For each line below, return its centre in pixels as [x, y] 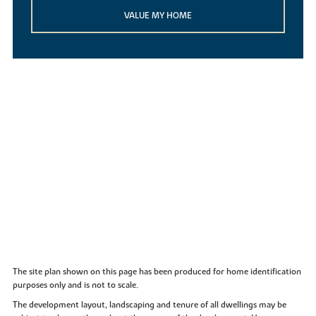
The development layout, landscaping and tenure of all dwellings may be [149, 304]
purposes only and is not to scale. [75, 285]
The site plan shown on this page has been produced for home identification [157, 271]
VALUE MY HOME [158, 16]
